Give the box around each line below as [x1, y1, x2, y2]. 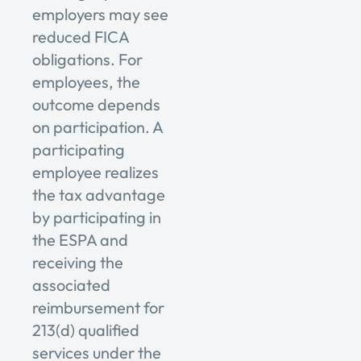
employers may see [32, 4, 168, 25]
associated [32, 275, 110, 296]
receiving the [32, 252, 123, 273]
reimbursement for [32, 297, 164, 318]
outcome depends [32, 94, 160, 115]
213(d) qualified [32, 320, 139, 341]
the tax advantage [32, 185, 165, 205]
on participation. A [32, 117, 163, 138]
